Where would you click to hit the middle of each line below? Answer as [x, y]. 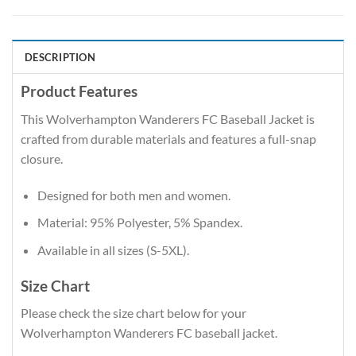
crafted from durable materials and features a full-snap [168, 138]
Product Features [79, 91]
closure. [42, 158]
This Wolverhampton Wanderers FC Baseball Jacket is [168, 118]
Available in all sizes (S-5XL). [113, 250]
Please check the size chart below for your [133, 313]
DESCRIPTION [60, 58]
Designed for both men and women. [133, 195]
